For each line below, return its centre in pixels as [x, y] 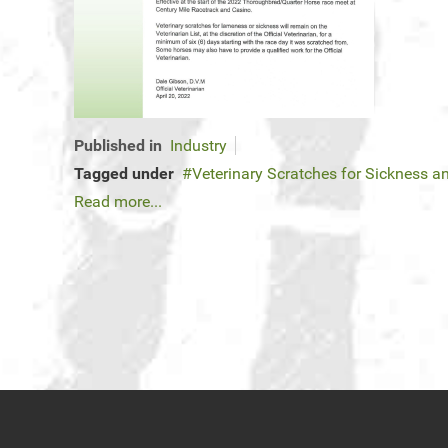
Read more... [118, 202]
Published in [118, 146]
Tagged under [124, 174]
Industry [198, 146]
